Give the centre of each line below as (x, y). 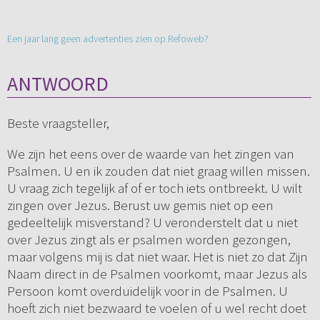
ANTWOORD (57, 84)
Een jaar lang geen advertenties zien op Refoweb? (107, 39)
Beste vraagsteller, (58, 123)
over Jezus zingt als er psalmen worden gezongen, (149, 240)
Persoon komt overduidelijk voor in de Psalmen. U (147, 291)
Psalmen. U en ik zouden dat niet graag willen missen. (158, 171)
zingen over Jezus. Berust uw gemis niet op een (140, 205)
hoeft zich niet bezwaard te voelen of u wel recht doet (156, 308)
